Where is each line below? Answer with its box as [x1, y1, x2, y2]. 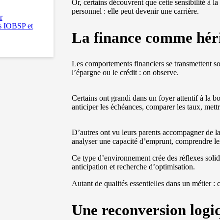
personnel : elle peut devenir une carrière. [72, 6, 199, 15]
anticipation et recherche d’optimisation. [72, 162, 195, 171]
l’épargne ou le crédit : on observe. [72, 68, 179, 77]
